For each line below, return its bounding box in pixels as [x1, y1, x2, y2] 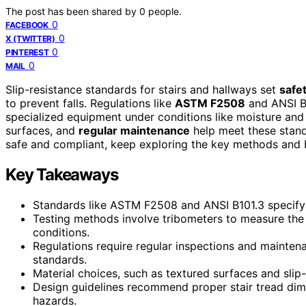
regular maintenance [79, 123, 190, 137]
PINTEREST [5, 46, 49, 57]
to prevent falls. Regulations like [5, 96, 175, 110]
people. [148, 5, 182, 17]
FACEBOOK [5, 19, 48, 30]
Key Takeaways [5, 164, 118, 184]
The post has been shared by [5, 5, 139, 17]
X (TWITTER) [5, 33, 55, 44]
